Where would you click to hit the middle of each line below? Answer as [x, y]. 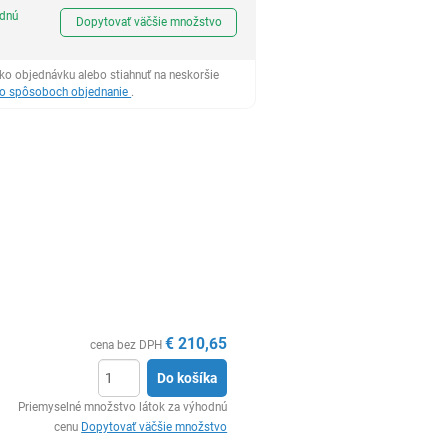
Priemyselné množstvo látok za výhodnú [123, 406]
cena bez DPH [126, 345]
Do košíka [187, 377]
